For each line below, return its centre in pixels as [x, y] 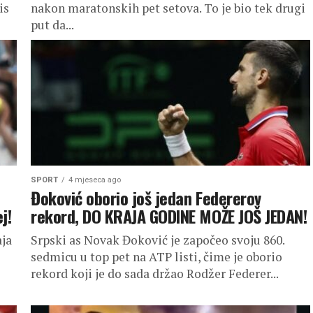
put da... [52, 25]
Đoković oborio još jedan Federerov [146, 198]
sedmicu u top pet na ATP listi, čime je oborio [156, 257]
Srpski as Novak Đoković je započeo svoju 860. [158, 240]
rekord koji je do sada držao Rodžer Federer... [155, 274]
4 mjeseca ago [95, 180]
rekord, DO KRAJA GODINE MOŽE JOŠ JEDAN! [169, 216]
